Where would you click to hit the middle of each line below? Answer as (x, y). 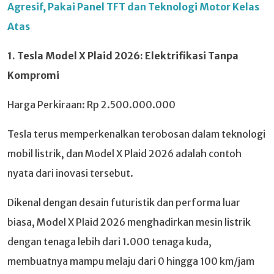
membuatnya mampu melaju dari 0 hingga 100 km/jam (131, 261)
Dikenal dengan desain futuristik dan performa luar (124, 202)
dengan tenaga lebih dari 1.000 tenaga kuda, (109, 241)
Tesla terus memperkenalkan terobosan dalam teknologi (136, 134)
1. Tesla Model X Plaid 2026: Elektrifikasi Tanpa (123, 55)
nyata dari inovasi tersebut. (70, 173)
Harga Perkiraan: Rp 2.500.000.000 (91, 104)
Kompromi (33, 75)
